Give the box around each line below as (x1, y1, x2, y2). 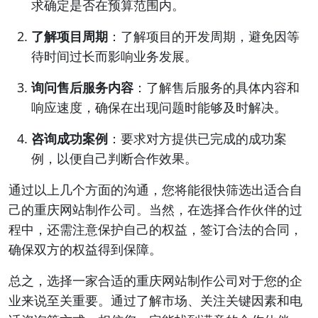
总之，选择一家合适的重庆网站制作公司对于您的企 (9, 272, 302, 289)
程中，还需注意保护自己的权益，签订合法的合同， (9, 221, 302, 238)
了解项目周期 (31, 28, 108, 45)
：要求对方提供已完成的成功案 (108, 130, 287, 147)
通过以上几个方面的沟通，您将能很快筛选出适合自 (9, 181, 302, 198)
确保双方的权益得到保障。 (9, 241, 162, 258)
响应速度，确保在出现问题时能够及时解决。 (31, 99, 287, 116)
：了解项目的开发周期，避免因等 (108, 28, 300, 45)
